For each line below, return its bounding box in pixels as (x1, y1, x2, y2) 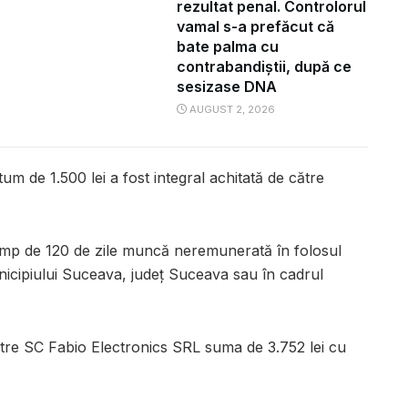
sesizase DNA (177, 77, 277, 97)
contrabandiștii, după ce (177, 57, 352, 76)
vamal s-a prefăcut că (177, 17, 334, 36)
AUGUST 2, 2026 (187, 103, 275, 117)
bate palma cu (177, 37, 279, 56)
